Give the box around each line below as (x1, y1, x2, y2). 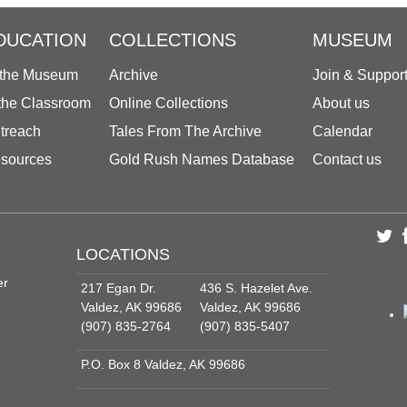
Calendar (313, 123, 372, 139)
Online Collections (109, 94, 228, 111)
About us (313, 94, 370, 111)
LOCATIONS (76, 244, 170, 263)
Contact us (313, 151, 382, 167)
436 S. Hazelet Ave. (200, 280, 313, 295)
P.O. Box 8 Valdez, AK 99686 (81, 356, 245, 372)
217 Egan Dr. (81, 280, 156, 295)
